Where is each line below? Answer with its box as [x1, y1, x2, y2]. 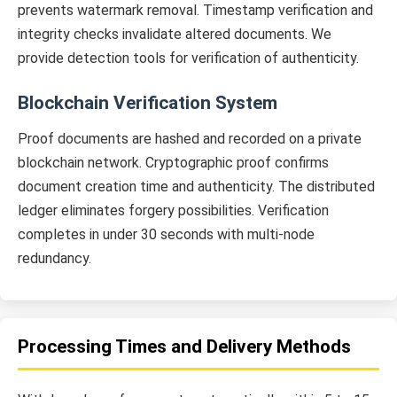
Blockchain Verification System [18, 91, 277, 113]
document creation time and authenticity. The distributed [18, 177, 375, 195]
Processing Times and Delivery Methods [18, 336, 351, 358]
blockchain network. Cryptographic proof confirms [18, 153, 329, 171]
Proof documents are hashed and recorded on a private [18, 129, 362, 147]
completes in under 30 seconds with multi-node [18, 225, 315, 243]
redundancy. [18, 249, 91, 267]
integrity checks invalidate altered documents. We [18, 25, 331, 43]
